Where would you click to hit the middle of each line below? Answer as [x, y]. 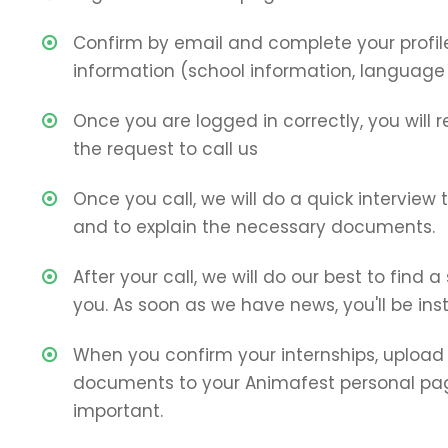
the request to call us [165, 148]
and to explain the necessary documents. [254, 226]
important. [118, 410]
